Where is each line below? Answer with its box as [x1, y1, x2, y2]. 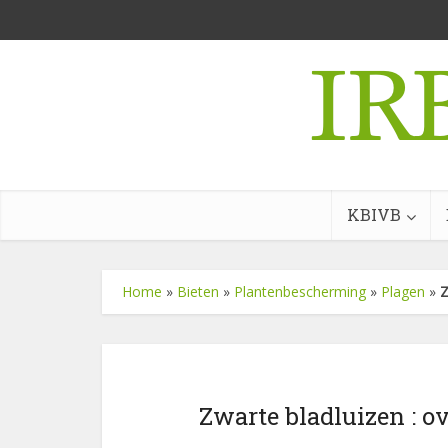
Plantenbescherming [234, 282, 366, 301]
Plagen [381, 282, 425, 301]
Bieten [177, 282, 219, 301]
